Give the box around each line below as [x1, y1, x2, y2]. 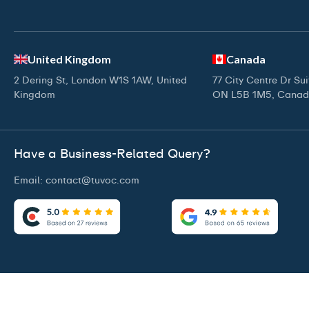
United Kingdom [28, 52, 111, 66]
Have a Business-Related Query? [14, 146, 210, 162]
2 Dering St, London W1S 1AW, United [14, 74, 187, 86]
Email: [14, 173, 46, 186]
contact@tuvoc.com [46, 173, 139, 186]
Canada [226, 52, 266, 66]
